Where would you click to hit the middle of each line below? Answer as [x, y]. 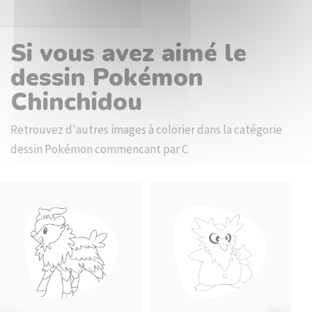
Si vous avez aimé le [128, 53]
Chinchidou [76, 102]
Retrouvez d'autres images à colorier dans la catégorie [146, 130]
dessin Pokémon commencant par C [99, 149]
